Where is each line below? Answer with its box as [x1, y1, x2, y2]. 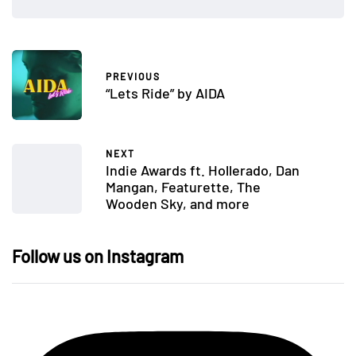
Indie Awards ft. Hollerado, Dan [106, 161, 300, 180]
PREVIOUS [106, 71, 161, 83]
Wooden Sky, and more [106, 195, 250, 213]
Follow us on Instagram [12, 246, 184, 267]
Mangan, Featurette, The [106, 178, 261, 196]
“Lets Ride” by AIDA [106, 84, 225, 103]
